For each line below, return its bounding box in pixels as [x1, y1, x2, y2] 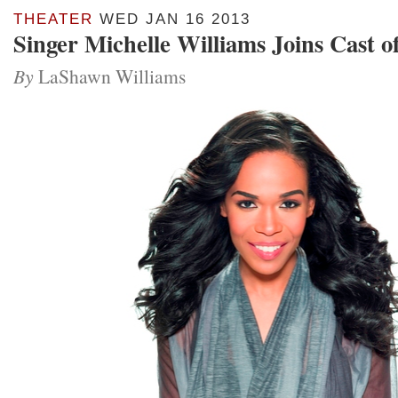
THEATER [13, 11, 93, 28]
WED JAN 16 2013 [93, 11, 251, 28]
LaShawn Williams [34, 63, 186, 89]
